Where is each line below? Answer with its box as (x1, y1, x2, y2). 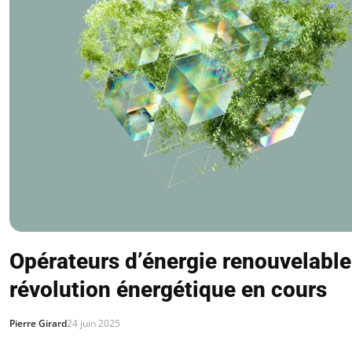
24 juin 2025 (67, 317, 120, 330)
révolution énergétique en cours (9, 277, 327, 302)
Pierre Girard (9, 317, 67, 330)
